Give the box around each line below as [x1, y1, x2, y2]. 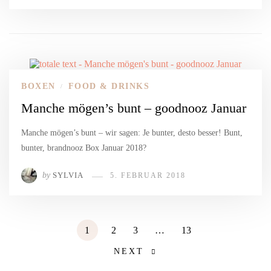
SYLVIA [53, 170, 83, 180]
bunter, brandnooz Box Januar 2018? [21, 143, 146, 152]
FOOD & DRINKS [68, 81, 149, 91]
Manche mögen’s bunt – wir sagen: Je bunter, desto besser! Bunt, [21, 128, 243, 137]
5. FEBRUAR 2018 [110, 171, 186, 180]
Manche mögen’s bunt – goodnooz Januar [21, 100, 246, 116]
